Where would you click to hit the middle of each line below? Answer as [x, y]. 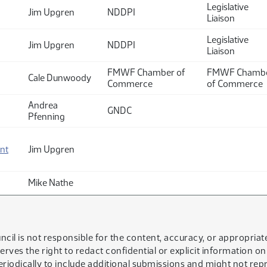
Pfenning [46, 117]
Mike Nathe [51, 183]
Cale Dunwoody [60, 78]
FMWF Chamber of [146, 72]
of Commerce [235, 84]
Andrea [43, 105]
